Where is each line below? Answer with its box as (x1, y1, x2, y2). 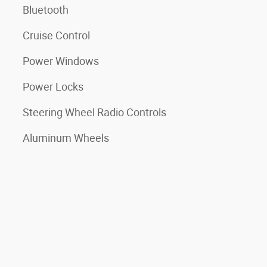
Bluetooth (23, 4, 69, 16)
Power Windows (23, 55, 99, 67)
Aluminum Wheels (23, 132, 109, 144)
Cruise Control (23, 29, 90, 42)
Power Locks (23, 80, 83, 93)
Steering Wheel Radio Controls (23, 106, 166, 119)
